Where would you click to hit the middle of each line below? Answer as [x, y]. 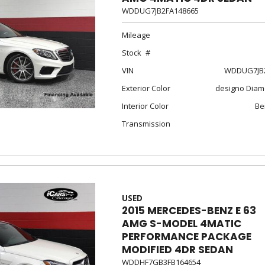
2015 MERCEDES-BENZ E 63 [189, 211]
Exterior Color [146, 88]
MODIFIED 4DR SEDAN [177, 250]
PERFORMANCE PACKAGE [186, 237]
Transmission [146, 124]
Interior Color [145, 106]
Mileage [136, 35]
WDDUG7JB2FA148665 [160, 11]
